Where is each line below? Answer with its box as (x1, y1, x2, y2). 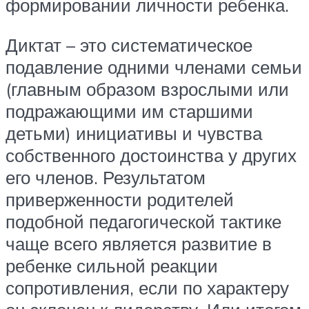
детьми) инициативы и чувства (6, 121, 262, 144)
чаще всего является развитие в (6, 232, 272, 255)
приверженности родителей (6, 188, 234, 210)
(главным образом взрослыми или (6, 77, 289, 100)
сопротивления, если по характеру (6, 276, 289, 299)
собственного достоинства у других (6, 143, 297, 166)
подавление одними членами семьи (6, 55, 302, 78)
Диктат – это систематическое (6, 33, 252, 56)
